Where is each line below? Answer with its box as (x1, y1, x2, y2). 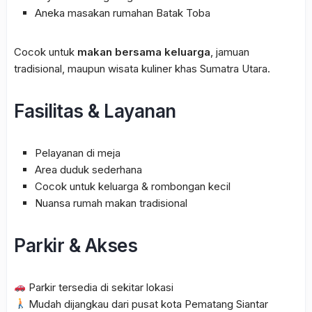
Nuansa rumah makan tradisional (35, 196, 187, 210)
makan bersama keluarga (77, 45, 210, 58)
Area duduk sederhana (35, 162, 142, 176)
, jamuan (210, 45, 249, 58)
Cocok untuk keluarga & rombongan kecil (35, 179, 231, 193)
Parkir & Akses (14, 234, 137, 256)
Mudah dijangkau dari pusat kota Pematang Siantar (26, 297, 269, 311)
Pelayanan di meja (35, 146, 120, 159)
